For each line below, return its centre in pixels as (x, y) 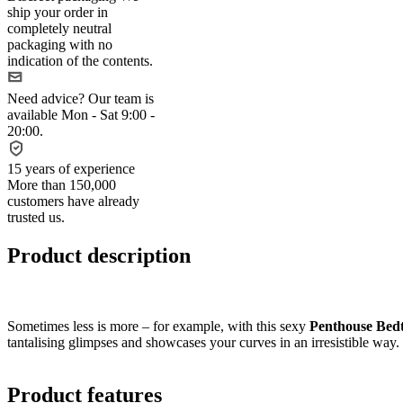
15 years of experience (71, 168)
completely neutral (59, 28)
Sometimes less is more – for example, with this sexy (158, 326)
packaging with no (60, 44)
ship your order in (58, 12)
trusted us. (36, 217)
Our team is (121, 98)
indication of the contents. (80, 60)
